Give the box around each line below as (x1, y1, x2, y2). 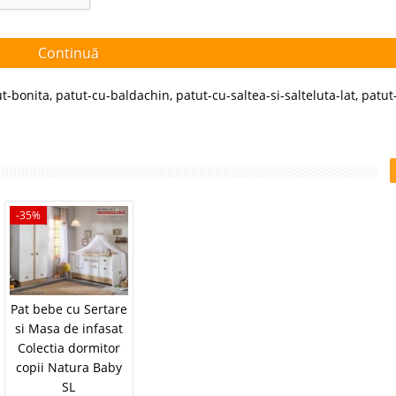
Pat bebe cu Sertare (10, 300, 127, 317)
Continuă (38, 42, 100, 63)
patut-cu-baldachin (56, 87, 170, 104)
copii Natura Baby (15, 358, 122, 376)
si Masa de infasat (14, 319, 123, 337)
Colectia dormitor (17, 339, 120, 356)
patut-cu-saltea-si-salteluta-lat (176, 87, 355, 104)
